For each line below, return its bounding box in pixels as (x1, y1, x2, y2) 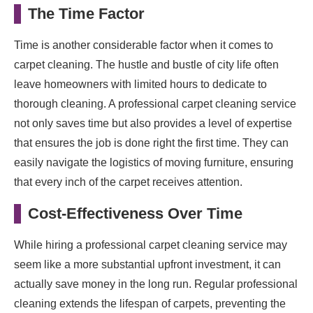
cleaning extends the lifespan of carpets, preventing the (14, 297, 286, 310)
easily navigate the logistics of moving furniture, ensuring (14, 156, 293, 168)
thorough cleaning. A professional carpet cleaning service (14, 97, 296, 110)
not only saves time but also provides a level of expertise (14, 117, 292, 129)
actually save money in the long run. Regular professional (14, 277, 298, 290)
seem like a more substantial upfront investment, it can (14, 258, 281, 270)
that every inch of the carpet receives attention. (14, 175, 242, 188)
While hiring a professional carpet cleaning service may (14, 238, 287, 251)
